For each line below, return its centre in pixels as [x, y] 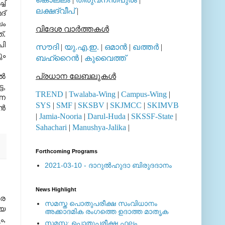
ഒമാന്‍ [116, 47]
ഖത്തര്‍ [146, 47]
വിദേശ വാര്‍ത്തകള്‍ [72, 29]
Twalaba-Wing [92, 94]
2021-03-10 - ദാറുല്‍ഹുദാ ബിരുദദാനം [108, 165]
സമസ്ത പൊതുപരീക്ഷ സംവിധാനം [101, 204]
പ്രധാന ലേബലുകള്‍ [76, 76]
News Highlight [56, 189]
